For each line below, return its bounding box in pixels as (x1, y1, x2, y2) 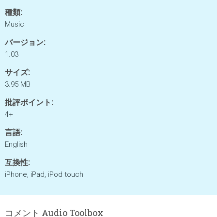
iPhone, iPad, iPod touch (5, 170, 83, 179)
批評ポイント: (5, 97, 53, 107)
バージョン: (5, 37, 45, 47)
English (5, 140, 28, 149)
